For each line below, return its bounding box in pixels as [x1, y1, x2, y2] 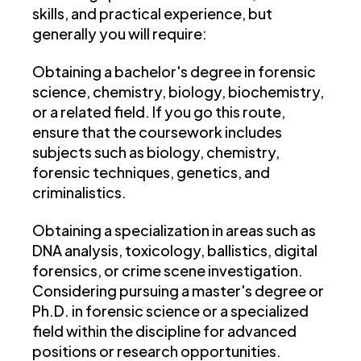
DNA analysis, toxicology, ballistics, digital [32, 241, 317, 260]
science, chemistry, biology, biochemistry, [32, 82, 324, 102]
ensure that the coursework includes [32, 122, 282, 142]
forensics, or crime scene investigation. [32, 261, 303, 280]
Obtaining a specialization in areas [32, 221, 263, 240]
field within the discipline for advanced [32, 322, 297, 341]
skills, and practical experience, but [32, 4, 272, 23]
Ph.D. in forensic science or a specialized [32, 301, 309, 321]
